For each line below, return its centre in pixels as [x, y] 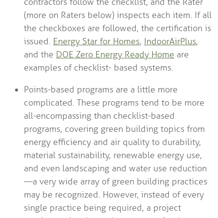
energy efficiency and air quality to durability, [112, 142]
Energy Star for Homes [96, 42]
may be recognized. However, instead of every [114, 195]
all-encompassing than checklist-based [99, 116]
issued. [38, 42]
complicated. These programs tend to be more [114, 103]
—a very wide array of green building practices [115, 182]
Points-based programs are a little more [100, 90]
